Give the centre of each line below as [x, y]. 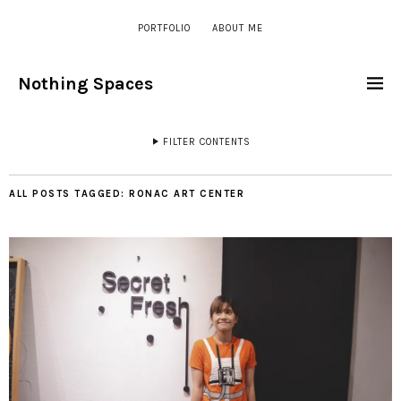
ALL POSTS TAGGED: [69, 194]
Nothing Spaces [85, 84]
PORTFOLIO [164, 28]
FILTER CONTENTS [207, 142]
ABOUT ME [238, 28]
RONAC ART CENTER [187, 194]
